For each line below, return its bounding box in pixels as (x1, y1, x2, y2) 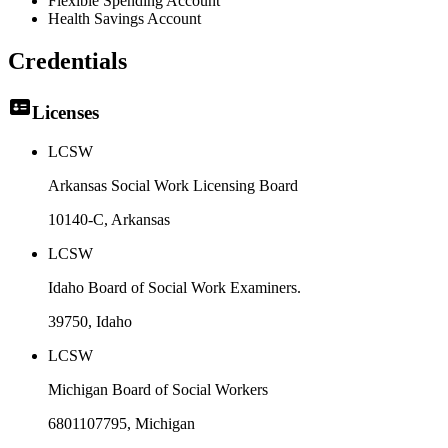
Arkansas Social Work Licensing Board (48, 176, 298, 194)
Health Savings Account (48, 10, 201, 28)
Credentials (8, 48, 127, 75)
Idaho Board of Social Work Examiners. (48, 278, 301, 296)
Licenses (32, 102, 99, 124)
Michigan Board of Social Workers (48, 380, 268, 398)
